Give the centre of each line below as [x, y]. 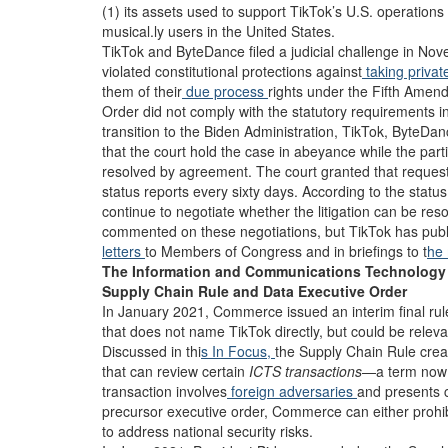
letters [123, 251]
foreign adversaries [292, 391]
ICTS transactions [305, 371]
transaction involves [164, 391]
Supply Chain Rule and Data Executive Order [254, 291]
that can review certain [175, 371]
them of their [142, 91]
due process [225, 91]
